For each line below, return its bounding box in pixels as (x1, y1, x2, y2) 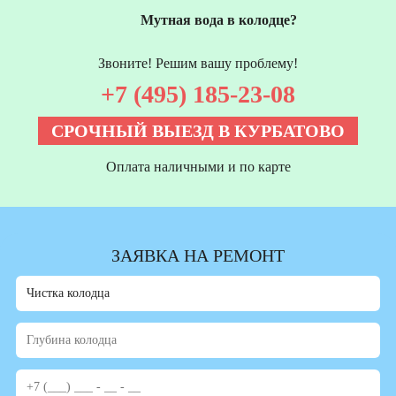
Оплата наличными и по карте (105, 159, 291, 175)
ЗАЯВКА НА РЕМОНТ (111, 246, 285, 266)
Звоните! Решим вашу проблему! (98, 56, 298, 72)
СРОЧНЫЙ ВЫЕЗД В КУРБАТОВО (51, 121, 345, 141)
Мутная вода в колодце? (141, 12, 297, 28)
